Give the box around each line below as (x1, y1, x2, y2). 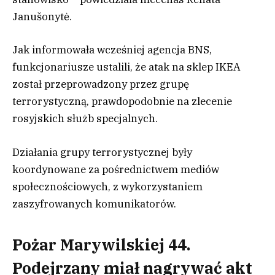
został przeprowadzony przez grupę (12, 77, 189, 91)
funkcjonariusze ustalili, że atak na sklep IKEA (12, 60, 241, 74)
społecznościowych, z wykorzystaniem (12, 179, 203, 193)
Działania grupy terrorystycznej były (12, 145, 192, 159)
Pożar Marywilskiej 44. (12, 234, 190, 255)
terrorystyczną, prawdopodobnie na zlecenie (12, 95, 232, 109)
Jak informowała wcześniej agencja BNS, (12, 43, 212, 57)
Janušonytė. (12, 10, 72, 24)
